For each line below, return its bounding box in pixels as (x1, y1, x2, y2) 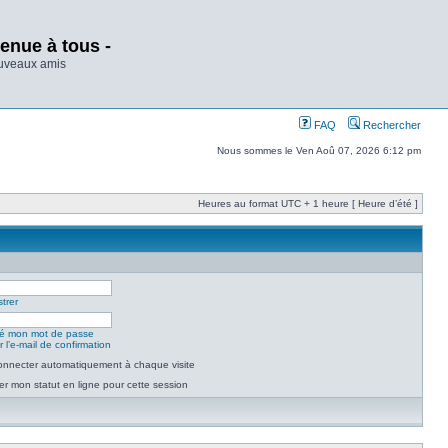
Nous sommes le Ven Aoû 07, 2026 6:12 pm (217, 145, 421, 156)
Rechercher (360, 119, 421, 131)
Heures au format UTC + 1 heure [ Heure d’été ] (198, 198, 418, 209)
